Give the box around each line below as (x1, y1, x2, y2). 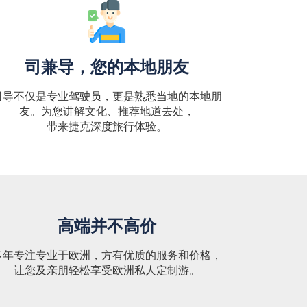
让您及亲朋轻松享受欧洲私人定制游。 (14, 262, 200, 278)
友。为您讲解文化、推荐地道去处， (19, 103, 195, 119)
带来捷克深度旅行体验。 (47, 118, 167, 134)
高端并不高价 (58, 213, 156, 236)
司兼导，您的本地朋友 (25, 54, 189, 77)
